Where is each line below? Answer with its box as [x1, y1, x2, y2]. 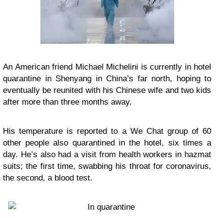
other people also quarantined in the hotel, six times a [3, 138, 211, 147]
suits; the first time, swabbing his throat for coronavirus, [3, 161, 211, 171]
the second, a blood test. [3, 173, 92, 182]
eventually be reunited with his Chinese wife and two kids [3, 85, 211, 95]
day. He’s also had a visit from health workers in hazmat [3, 149, 211, 159]
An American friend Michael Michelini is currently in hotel [3, 62, 211, 72]
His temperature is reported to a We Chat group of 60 [3, 126, 211, 136]
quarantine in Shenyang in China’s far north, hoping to [3, 73, 211, 83]
